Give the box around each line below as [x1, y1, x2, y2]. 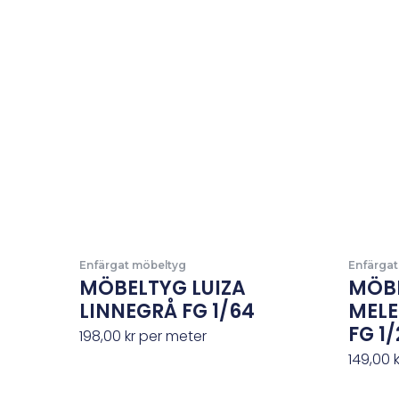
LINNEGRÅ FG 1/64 [78, 297, 255, 325]
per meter [134, 325, 207, 346]
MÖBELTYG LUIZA [78, 273, 246, 302]
